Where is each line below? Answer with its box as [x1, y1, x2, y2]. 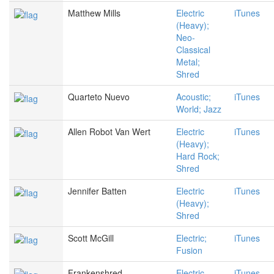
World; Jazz [176, 103, 221, 116]
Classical [176, 43, 210, 56]
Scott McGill [68, 232, 114, 245]
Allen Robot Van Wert [68, 125, 150, 138]
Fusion [176, 244, 202, 257]
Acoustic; [176, 91, 211, 103]
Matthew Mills [68, 7, 120, 20]
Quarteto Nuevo [68, 91, 130, 103]
